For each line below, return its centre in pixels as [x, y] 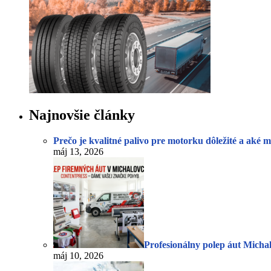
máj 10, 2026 [78, 256]
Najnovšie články [82, 115]
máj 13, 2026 [78, 152]
